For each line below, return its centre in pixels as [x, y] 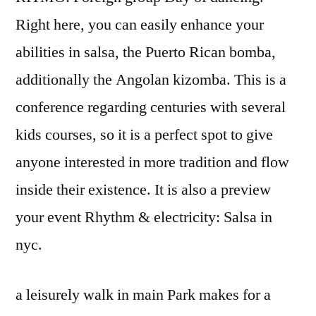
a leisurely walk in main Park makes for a [143, 295]
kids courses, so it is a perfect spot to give [144, 135]
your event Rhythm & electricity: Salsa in [144, 218]
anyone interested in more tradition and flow [152, 163]
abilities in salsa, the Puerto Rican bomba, [146, 53]
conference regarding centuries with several [151, 108]
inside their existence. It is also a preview [143, 190]
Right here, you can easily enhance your [140, 25]
